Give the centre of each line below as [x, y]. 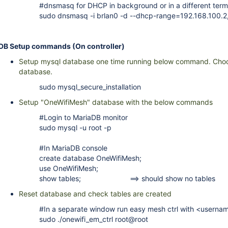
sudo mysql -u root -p [75, 127]
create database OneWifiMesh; [90, 158]
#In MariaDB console [73, 148]
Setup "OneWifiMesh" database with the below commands [116, 102]
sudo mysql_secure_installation [90, 87]
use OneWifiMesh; [69, 168]
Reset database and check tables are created [95, 194]
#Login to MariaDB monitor [83, 117]
